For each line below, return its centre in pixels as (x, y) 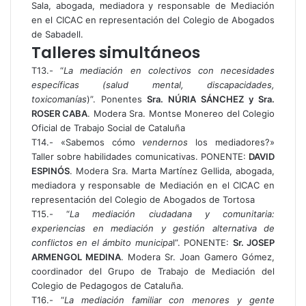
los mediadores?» (232, 142)
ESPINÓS (51, 171)
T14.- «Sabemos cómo (87, 142)
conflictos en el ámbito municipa (102, 242)
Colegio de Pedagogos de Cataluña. (108, 286)
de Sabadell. (57, 34)
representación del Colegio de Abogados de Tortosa (143, 199)
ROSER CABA (60, 113)
